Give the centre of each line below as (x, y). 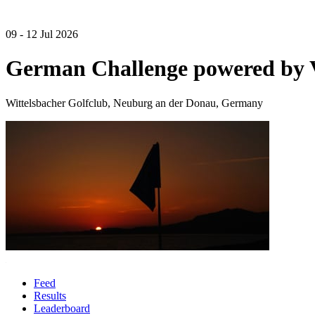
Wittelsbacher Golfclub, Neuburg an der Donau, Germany (134, 103)
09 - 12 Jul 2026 (42, 34)
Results (50, 295)
